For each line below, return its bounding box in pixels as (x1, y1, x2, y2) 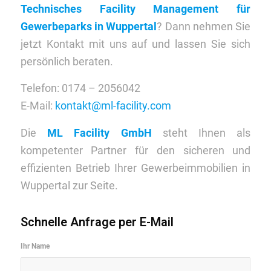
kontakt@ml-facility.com (54, 99, 171, 113)
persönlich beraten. (20, 55, 113, 68)
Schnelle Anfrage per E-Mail (20, 214, 174, 229)
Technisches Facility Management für (20, 2, 251, 16)
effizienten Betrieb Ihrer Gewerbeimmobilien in (20, 161, 251, 174)
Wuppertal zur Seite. (20, 178, 118, 192)
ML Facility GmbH (47, 126, 152, 139)
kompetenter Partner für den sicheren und (20, 143, 251, 157)
